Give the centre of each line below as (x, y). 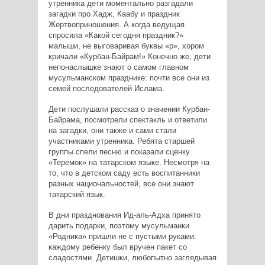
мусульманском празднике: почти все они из (129, 77)
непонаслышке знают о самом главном (118, 67)
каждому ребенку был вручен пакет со (117, 247)
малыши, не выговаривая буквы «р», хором (126, 46)
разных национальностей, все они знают (121, 183)
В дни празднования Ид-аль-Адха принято (124, 215)
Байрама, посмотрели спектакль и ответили (127, 119)
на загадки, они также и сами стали (112, 130)
